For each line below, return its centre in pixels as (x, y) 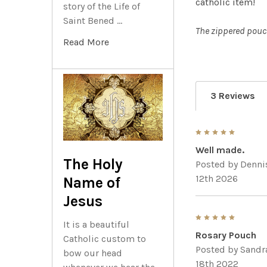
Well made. (220, 150)
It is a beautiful (96, 224)
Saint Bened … (93, 21)
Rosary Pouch (226, 235)
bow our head (93, 253)
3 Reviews (233, 96)
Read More (86, 42)
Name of (92, 182)
